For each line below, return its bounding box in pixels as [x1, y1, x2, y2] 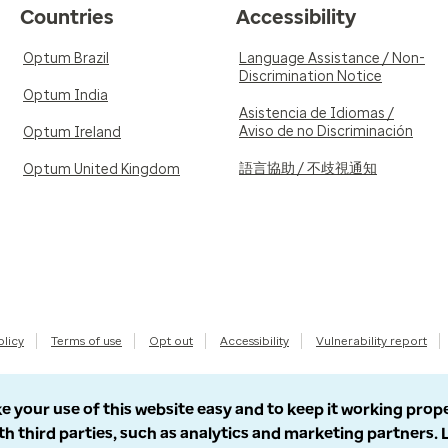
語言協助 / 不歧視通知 [239, 160, 377, 177]
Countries [20, 5, 114, 29]
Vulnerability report [316, 334, 427, 348]
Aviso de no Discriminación [239, 123, 413, 140]
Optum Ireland [23, 124, 121, 141]
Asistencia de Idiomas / [239, 105, 394, 122]
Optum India [23, 87, 108, 104]
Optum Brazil [23, 50, 109, 67]
